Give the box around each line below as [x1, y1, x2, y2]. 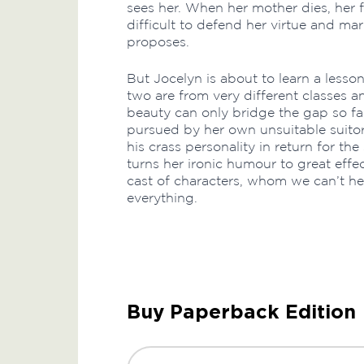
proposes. [127, 35, 189, 49]
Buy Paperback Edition [127, 299, 356, 324]
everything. [127, 191, 197, 205]
